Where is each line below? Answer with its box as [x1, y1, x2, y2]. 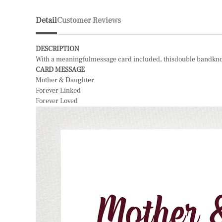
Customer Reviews [57, 15, 121, 25]
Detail [36, 15, 57, 25]
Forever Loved [36, 96, 78, 106]
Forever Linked [36, 86, 81, 95]
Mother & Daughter [36, 75, 94, 85]
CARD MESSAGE [36, 65, 85, 74]
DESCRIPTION [36, 44, 79, 54]
